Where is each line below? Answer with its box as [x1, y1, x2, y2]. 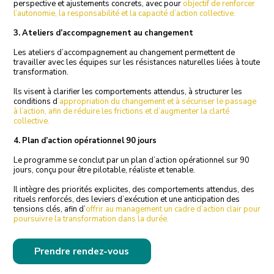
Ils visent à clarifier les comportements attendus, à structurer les [13, 86, 242, 98]
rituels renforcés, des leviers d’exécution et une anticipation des [13, 194, 240, 206]
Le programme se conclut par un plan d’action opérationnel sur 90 [13, 155, 250, 166]
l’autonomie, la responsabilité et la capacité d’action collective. [13, 8, 235, 20]
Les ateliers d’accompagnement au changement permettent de [13, 47, 235, 59]
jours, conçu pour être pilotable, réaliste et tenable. [13, 165, 195, 176]
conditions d [13, 96, 57, 108]
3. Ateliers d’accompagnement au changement [13, 28, 193, 39]
